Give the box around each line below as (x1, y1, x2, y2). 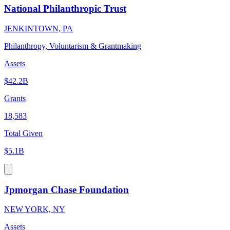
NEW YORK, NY (4, 205, 65, 214)
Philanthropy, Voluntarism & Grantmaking (4, 41, 141, 50)
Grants (4, 93, 26, 103)
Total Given (4, 128, 43, 138)
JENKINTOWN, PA (4, 24, 73, 33)
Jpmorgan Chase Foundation (4, 184, 129, 195)
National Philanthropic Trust (4, 3, 126, 14)
